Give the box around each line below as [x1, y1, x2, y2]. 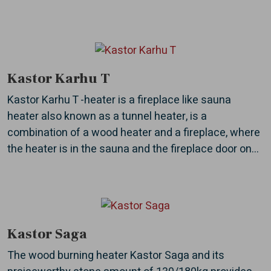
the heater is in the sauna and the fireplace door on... [7, 141, 259, 158]
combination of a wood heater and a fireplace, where [7, 125, 260, 142]
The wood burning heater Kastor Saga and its [7, 247, 224, 264]
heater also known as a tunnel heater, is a [7, 108, 207, 125]
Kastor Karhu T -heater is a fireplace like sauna [7, 92, 231, 109]
